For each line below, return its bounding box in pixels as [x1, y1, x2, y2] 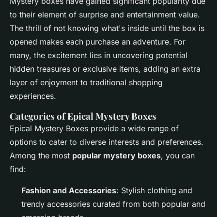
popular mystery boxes [72, 151, 161, 160]
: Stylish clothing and [116, 186, 192, 195]
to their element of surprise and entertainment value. [10, 10, 200, 19]
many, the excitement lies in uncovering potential [10, 50, 187, 60]
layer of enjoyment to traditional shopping [10, 77, 163, 87]
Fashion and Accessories [21, 186, 116, 195]
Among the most [10, 151, 72, 160]
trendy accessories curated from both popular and [21, 199, 205, 209]
